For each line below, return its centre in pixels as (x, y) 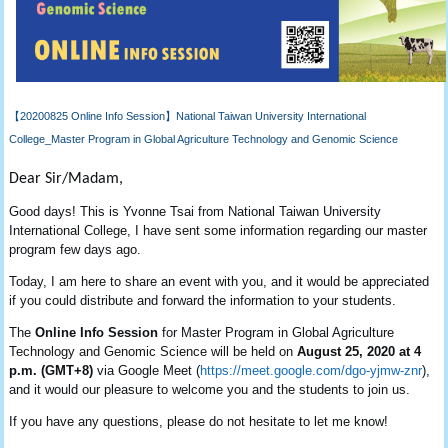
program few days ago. (75, 250)
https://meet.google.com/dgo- (285, 371)
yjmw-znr (396, 371)
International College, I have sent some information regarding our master (218, 231)
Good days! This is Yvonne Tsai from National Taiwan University (195, 212)
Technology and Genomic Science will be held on (153, 352)
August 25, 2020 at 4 (359, 352)
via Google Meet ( (149, 371)
